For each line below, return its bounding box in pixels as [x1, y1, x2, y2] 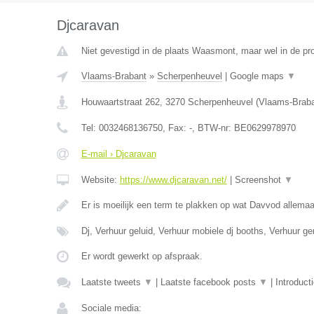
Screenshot [234, 175, 284, 185]
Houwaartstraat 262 [81, 97, 160, 107]
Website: [81, 175, 120, 185]
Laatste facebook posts [160, 277, 259, 287]
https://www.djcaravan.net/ [119, 175, 227, 185]
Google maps [229, 71, 287, 81]
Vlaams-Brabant [81, 71, 146, 81]
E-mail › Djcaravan [81, 149, 156, 159]
